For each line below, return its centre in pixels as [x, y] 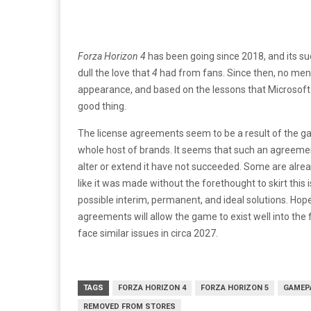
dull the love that [115, 73]
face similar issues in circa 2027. [148, 233]
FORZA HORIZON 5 [235, 287]
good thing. [102, 106]
